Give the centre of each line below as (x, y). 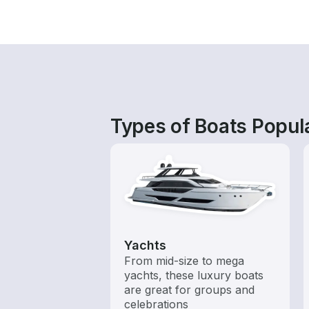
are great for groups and (189, 289)
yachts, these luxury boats (194, 275)
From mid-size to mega (184, 260)
